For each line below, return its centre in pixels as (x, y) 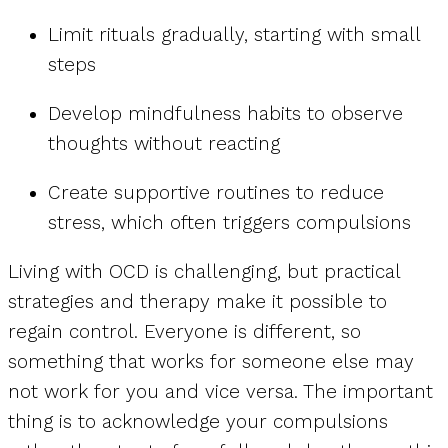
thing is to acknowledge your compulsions (198, 422)
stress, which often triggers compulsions (232, 223)
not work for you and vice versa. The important (220, 392)
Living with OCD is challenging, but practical (204, 272)
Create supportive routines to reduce (216, 193)
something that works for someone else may (211, 362)
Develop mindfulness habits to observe (225, 114)
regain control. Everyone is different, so (184, 332)
